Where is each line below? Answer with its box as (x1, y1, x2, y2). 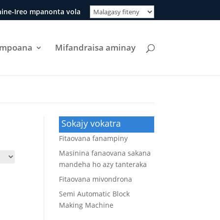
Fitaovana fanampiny (59, 133, 128, 143)
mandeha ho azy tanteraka (59, 159, 147, 169)
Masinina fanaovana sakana (59, 148, 151, 158)
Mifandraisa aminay (55, 42, 136, 53)
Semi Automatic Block (59, 189, 130, 198)
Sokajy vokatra (61, 117, 121, 129)
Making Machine (59, 200, 114, 210)
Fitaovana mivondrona (59, 174, 133, 184)
